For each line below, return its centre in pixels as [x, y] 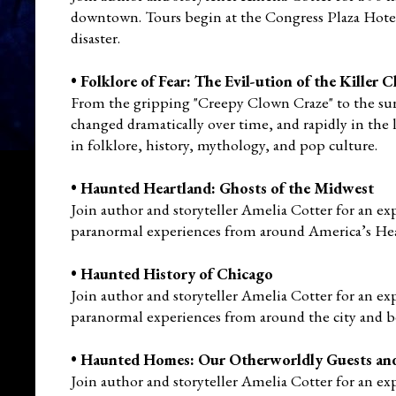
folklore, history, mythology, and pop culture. [232, 144]
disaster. [95, 37]
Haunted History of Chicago [177, 273]
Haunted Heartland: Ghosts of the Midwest [227, 187]
